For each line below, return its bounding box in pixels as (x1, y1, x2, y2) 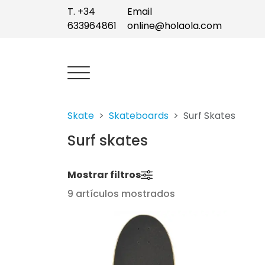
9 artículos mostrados (67, 187, 175, 201)
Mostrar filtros (67, 168, 141, 182)
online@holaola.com (127, 19, 222, 33)
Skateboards (109, 109, 169, 122)
